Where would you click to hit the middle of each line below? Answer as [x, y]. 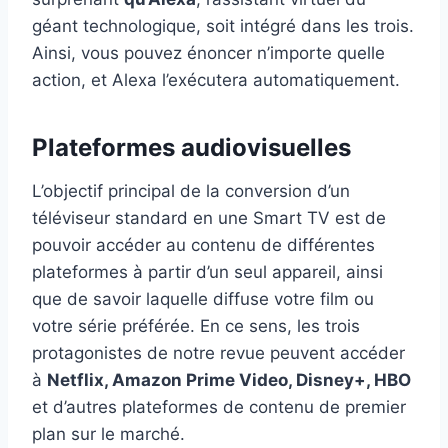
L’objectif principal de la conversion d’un [191, 191]
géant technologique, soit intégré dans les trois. [223, 26]
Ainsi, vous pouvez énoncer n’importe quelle [208, 53]
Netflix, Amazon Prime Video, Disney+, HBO [229, 380]
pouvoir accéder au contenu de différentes [203, 245]
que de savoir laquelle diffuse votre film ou [203, 299]
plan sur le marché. [108, 434]
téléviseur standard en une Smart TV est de [209, 218]
